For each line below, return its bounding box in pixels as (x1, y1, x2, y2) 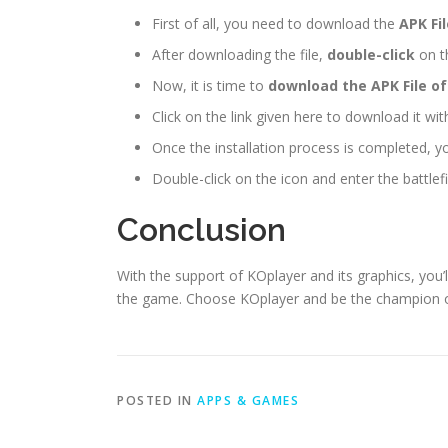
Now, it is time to (152, 75, 268, 95)
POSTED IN (117, 391, 197, 409)
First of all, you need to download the (152, 13, 399, 33)
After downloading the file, (152, 44, 327, 64)
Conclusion (117, 210, 286, 248)
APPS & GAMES (197, 391, 299, 409)
